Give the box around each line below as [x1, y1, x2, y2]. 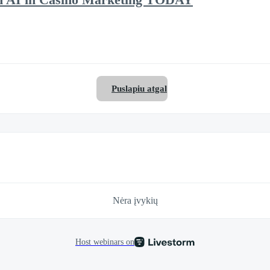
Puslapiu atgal [111, 83, 167, 94]
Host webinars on [75, 236, 134, 246]
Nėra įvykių [112, 195, 158, 206]
